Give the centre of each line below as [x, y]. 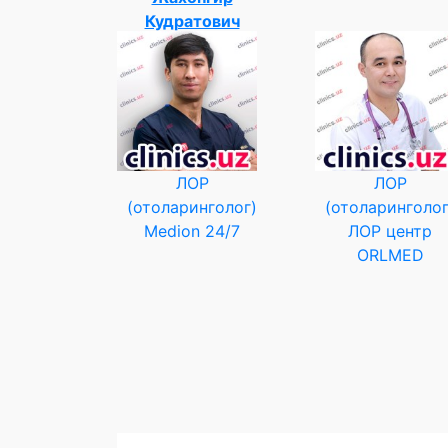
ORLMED [390, 254]
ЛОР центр [390, 230]
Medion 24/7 [192, 230]
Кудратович [192, 20]
